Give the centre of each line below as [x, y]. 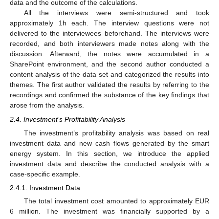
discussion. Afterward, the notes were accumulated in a [109, 54]
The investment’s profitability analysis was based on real [116, 133]
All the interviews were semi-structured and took [116, 13]
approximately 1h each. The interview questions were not [109, 23]
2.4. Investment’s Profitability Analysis [67, 119]
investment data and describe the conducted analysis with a [109, 164]
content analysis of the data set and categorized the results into [109, 75]
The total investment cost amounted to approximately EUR [116, 201]
